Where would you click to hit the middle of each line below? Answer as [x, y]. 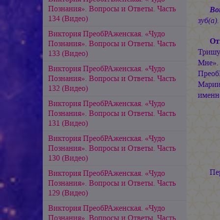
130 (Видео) [68, 158]
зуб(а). [208, 20]
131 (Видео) [68, 123]
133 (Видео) [68, 53]
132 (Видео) [68, 88]
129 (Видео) [68, 192]
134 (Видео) [68, 18]
